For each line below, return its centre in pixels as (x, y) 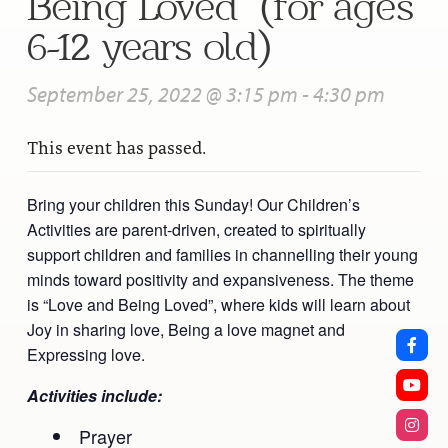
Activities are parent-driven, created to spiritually (196, 230)
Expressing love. (85, 355)
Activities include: (94, 396)
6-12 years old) (147, 47)
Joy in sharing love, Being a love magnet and (185, 330)
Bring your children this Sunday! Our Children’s (193, 205)
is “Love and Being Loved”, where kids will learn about (218, 305)
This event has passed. (116, 147)
